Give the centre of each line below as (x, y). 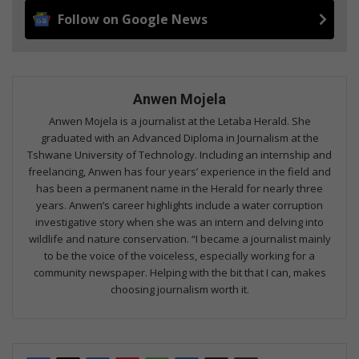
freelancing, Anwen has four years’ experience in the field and (179, 171)
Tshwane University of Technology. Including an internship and (179, 154)
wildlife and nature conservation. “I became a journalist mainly (179, 238)
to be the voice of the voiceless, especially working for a (179, 255)
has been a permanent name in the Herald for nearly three (179, 188)
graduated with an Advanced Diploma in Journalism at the (179, 137)
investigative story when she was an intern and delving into (179, 222)
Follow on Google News (133, 19)
